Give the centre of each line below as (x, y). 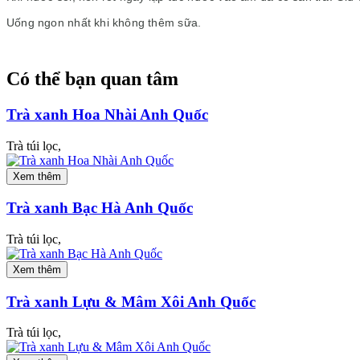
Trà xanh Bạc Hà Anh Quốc (100, 208)
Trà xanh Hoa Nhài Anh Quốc (107, 114)
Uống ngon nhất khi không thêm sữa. (104, 22)
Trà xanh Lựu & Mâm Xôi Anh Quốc (131, 301)
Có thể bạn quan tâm (92, 78)
